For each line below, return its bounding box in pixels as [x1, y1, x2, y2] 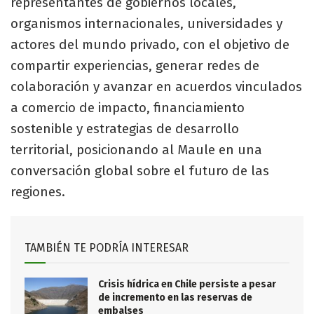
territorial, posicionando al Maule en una [11, 141, 262, 158]
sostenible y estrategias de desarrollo [11, 120, 239, 137]
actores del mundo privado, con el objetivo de [11, 36, 289, 53]
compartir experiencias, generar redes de [11, 57, 259, 74]
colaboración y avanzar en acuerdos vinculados [11, 78, 302, 95]
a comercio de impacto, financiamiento [11, 99, 245, 116]
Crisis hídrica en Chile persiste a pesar [98, 278, 276, 290]
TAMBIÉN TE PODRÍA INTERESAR [25, 240, 189, 254]
